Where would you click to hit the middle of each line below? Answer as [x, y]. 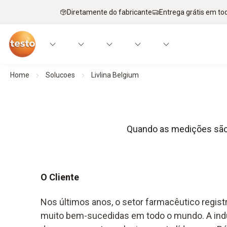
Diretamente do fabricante [109, 12]
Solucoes [60, 75]
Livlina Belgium [115, 75]
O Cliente [60, 177]
